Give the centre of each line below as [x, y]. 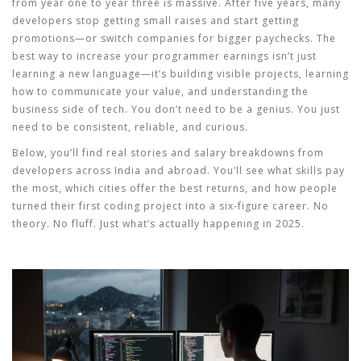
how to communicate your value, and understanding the [160, 91]
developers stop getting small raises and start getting [156, 21]
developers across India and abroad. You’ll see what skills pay [178, 170]
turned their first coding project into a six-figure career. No [170, 206]
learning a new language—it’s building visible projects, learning [180, 74]
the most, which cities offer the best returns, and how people [175, 188]
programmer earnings [211, 56]
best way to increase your [82, 56]
